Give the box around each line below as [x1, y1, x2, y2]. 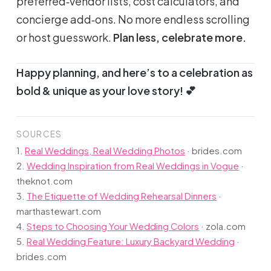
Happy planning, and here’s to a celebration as [16, 65, 253, 80]
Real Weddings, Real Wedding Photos [25, 145, 186, 157]
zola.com [206, 221, 246, 232]
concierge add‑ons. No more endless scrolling [16, 12, 250, 27]
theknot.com [16, 175, 73, 187]
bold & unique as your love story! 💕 [16, 83, 197, 98]
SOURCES [16, 129, 62, 140]
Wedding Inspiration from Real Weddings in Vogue [27, 160, 240, 172]
